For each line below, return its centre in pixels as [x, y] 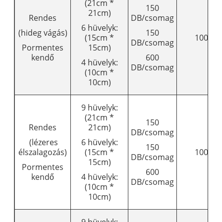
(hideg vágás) [43, 32]
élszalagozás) [43, 152]
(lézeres [43, 142]
